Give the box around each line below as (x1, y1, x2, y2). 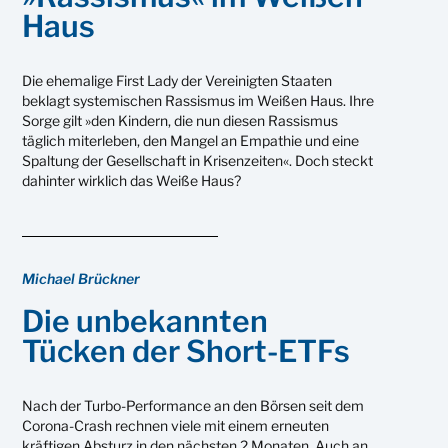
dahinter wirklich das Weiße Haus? (22, 171, 242, 189)
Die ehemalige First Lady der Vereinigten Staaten (22, 71, 333, 89)
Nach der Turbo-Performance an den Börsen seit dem (22, 396, 365, 414)
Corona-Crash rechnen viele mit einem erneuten (22, 416, 330, 434)
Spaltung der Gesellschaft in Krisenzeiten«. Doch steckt (22, 151, 374, 169)
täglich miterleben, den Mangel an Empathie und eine (22, 131, 360, 149)
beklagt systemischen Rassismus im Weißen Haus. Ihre (22, 91, 375, 109)
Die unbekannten (22, 302, 269, 339)
